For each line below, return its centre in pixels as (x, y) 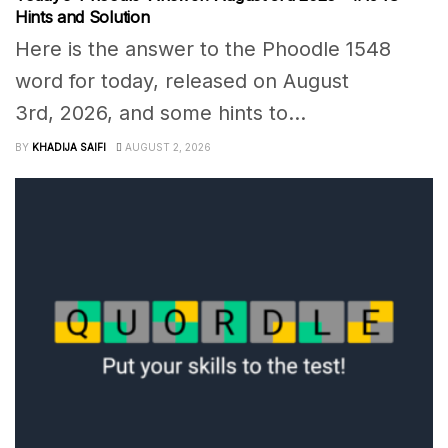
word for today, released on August (182, 80)
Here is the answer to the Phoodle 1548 (203, 48)
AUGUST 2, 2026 (166, 146)
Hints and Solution (82, 16)
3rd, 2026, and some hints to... (160, 112)
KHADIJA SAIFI (69, 146)
